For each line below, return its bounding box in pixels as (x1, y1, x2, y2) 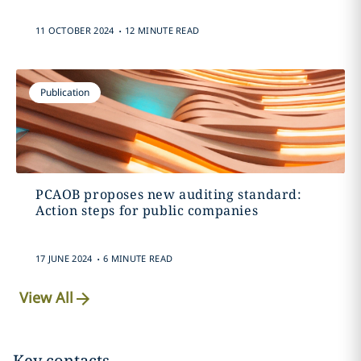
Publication (39, 85, 89, 99)
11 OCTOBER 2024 (35, 24, 114, 36)
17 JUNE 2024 (35, 252, 93, 264)
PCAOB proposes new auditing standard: (35, 185, 302, 203)
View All (19, 288, 74, 308)
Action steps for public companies (35, 201, 259, 219)
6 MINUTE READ (103, 252, 173, 264)
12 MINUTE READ (125, 24, 200, 36)
